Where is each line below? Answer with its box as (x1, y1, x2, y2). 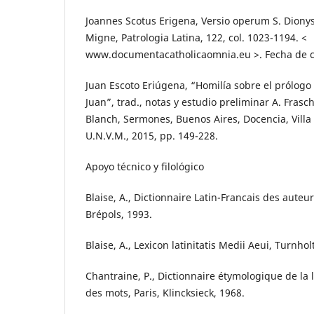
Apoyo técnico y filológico (86, 160, 204, 174)
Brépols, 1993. (86, 207, 152, 221)
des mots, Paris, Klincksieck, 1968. (86, 286, 245, 300)
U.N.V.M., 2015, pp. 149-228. (86, 129, 218, 143)
